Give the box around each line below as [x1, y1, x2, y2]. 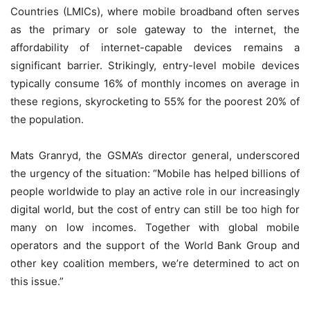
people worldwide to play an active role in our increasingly [10, 185, 300, 199]
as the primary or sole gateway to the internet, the [10, 23, 300, 37]
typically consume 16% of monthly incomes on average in [10, 77, 300, 91]
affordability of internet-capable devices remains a [10, 41, 300, 55]
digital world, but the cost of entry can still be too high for [10, 203, 300, 217]
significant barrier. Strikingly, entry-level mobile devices [10, 59, 300, 73]
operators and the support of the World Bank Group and [10, 239, 300, 253]
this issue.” [10, 275, 64, 289]
